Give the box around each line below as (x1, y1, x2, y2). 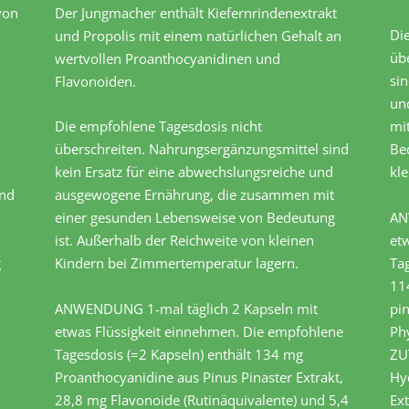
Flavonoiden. (55, 72, 137, 91)
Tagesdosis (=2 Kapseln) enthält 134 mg (55, 345, 304, 364)
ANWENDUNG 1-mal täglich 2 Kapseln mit (55, 299, 319, 319)
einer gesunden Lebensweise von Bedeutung (55, 208, 336, 227)
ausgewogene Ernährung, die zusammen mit (55, 185, 335, 204)
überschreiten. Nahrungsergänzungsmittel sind (55, 140, 350, 159)
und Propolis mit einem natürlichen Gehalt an (55, 26, 342, 46)
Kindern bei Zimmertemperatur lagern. (55, 254, 299, 273)
